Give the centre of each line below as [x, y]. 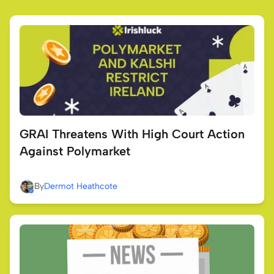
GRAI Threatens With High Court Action [132, 134]
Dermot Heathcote [81, 187]
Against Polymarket [75, 151]
